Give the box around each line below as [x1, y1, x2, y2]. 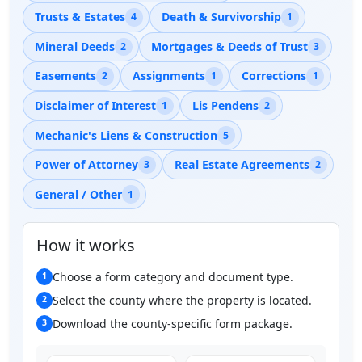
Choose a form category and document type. [52, 268, 293, 284]
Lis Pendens [192, 98, 259, 113]
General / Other [34, 186, 122, 202]
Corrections [241, 68, 306, 84]
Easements [34, 68, 96, 84]
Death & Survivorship [161, 9, 281, 25]
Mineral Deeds [34, 38, 115, 54]
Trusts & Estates [34, 9, 125, 25]
